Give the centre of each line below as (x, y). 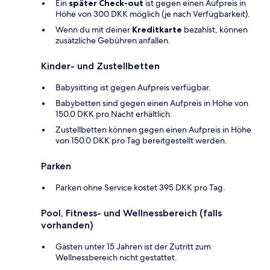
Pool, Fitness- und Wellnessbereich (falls (131, 213)
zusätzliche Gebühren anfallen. (113, 40)
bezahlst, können (215, 29)
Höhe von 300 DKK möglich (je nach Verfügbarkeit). (153, 14)
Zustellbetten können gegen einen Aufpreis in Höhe (153, 129)
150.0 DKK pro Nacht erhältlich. (114, 114)
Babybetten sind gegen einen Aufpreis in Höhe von (152, 103)
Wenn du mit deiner (94, 29)
